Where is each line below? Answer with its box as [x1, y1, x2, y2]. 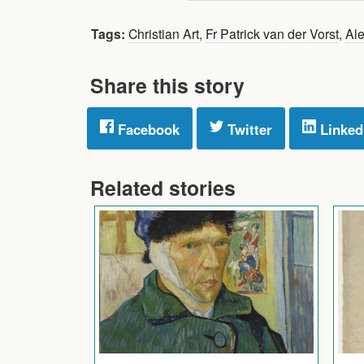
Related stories [90, 172, 236, 202]
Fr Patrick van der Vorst [206, 24, 339, 42]
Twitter [223, 119, 272, 139]
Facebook [114, 119, 180, 139]
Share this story [90, 70, 245, 100]
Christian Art [128, 24, 199, 42]
